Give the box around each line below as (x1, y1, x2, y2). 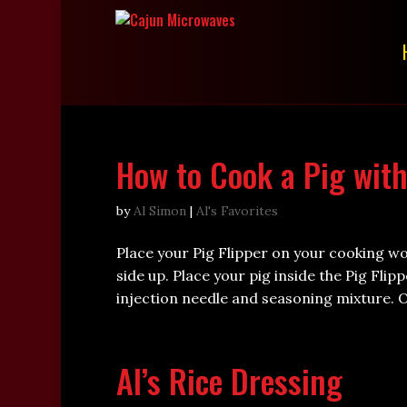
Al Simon (133, 203, 186, 219)
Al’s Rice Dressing (115, 356, 342, 404)
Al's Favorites (195, 203, 278, 219)
